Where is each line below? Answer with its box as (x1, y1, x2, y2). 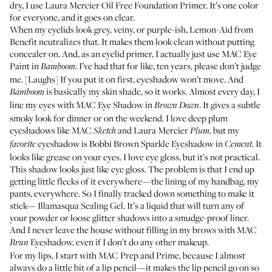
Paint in (10, 59, 41, 72)
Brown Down (154, 101, 199, 110)
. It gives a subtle (199, 98, 260, 110)
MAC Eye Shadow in (76, 98, 154, 110)
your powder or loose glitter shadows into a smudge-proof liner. (10, 211, 249, 223)
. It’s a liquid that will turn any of (123, 199, 244, 211)
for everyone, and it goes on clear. (10, 11, 135, 23)
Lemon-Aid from (189, 23, 253, 35)
